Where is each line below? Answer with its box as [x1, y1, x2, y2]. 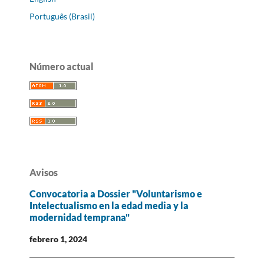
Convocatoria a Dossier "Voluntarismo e [29, 188, 202, 200]
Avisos [29, 166, 58, 178]
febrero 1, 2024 [29, 233, 87, 244]
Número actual [29, 60, 94, 72]
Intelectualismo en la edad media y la [29, 200, 189, 212]
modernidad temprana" [29, 212, 130, 223]
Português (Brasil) [29, 11, 95, 21]
